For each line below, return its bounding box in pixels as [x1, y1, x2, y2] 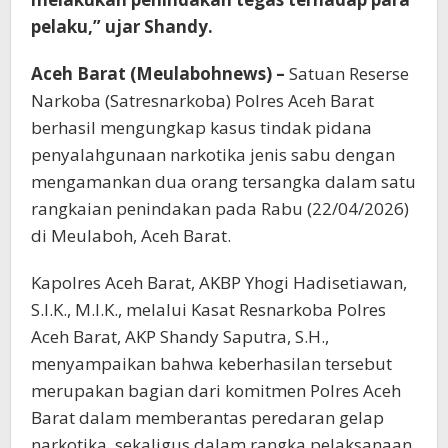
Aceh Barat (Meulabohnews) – [31, 62, 285, 86]
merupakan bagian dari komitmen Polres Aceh [31, 379, 401, 403]
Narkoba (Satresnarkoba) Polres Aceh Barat [31, 89, 374, 113]
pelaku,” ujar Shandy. [31, 15, 213, 39]
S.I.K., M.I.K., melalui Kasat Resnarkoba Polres [31, 298, 386, 322]
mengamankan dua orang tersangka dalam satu [31, 170, 416, 194]
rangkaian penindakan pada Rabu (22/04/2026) [31, 197, 409, 221]
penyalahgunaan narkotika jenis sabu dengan [31, 143, 395, 167]
